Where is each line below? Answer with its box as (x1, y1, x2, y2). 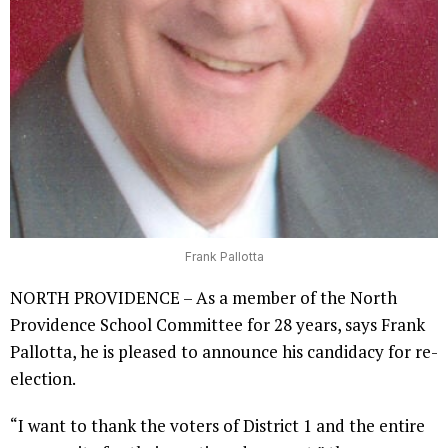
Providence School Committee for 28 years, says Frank (10, 312, 425, 336)
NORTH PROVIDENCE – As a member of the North (10, 285, 397, 309)
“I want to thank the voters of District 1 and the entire (10, 413, 425, 437)
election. (10, 366, 79, 390)
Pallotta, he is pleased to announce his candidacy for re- (10, 339, 438, 363)
